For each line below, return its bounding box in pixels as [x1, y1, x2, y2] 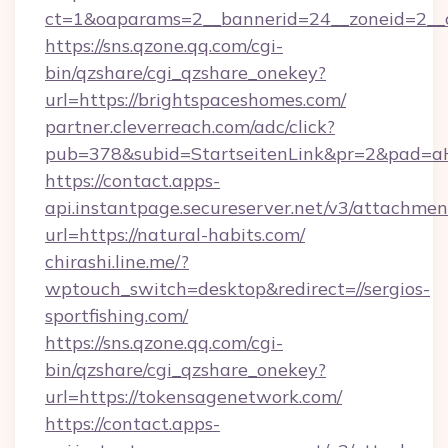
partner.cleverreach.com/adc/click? [45, 115, 335, 138]
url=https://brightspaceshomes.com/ [45, 88, 346, 111]
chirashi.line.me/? [45, 250, 189, 273]
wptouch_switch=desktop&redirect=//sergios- [45, 277, 430, 300]
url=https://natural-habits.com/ [45, 223, 305, 246]
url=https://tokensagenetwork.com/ [45, 385, 342, 408]
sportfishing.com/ [45, 304, 188, 327]
